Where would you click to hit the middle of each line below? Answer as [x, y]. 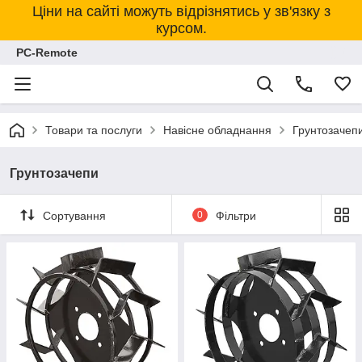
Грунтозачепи [54, 173]
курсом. [181, 28]
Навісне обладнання [217, 130]
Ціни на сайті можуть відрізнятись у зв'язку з [181, 11]
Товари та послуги [94, 130]
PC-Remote [47, 53]
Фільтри [236, 215]
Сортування [74, 215]
